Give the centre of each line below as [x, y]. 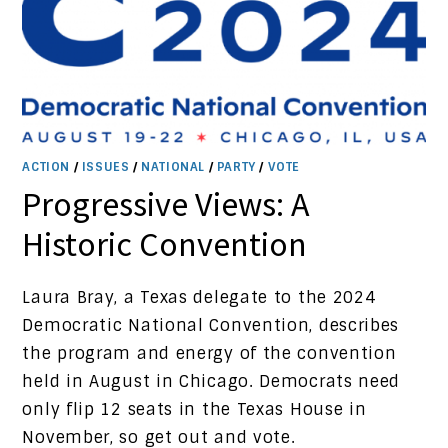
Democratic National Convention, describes [211, 325]
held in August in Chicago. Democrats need [211, 381]
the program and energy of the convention [209, 353]
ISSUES [105, 166]
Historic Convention [165, 243]
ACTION [46, 166]
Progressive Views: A [166, 203]
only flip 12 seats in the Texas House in [194, 409]
